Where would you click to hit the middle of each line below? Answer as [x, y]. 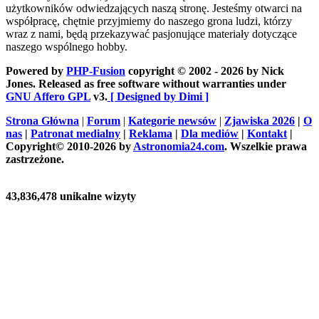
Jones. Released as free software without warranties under [146, 84]
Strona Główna [42, 121]
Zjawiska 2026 [260, 121]
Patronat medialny [75, 134]
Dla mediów [210, 134]
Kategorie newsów [172, 121]
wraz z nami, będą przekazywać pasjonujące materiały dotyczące [151, 34]
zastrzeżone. [35, 159]
